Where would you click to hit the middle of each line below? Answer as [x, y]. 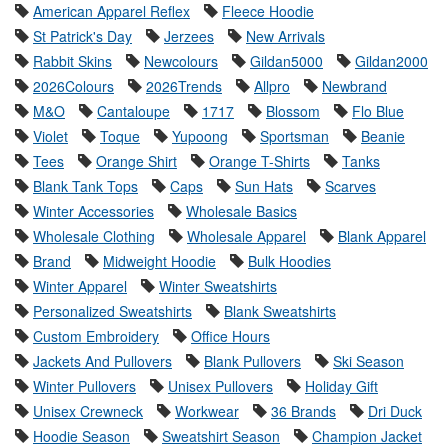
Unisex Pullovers [220, 386]
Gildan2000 [391, 61]
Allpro [272, 86]
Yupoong [200, 136]
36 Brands [303, 411]
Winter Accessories [93, 211]
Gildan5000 [286, 61]
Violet [50, 136]
